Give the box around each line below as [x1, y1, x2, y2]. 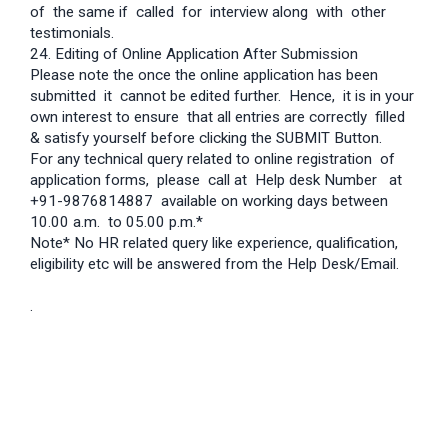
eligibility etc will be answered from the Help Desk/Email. [30, 255, 399, 274]
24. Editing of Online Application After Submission [30, 45, 358, 64]
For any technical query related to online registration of [30, 150, 395, 169]
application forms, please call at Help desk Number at [30, 171, 406, 190]
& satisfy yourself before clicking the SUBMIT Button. [30, 129, 382, 148]
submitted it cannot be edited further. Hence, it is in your [30, 87, 414, 106]
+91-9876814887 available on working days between [30, 192, 392, 211]
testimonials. [30, 24, 114, 43]
